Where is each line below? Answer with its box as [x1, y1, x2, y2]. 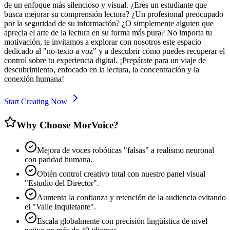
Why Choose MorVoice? [16, 120, 119, 130]
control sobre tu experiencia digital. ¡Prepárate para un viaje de [4, 56, 206, 65]
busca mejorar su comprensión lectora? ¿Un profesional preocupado [4, 10, 223, 19]
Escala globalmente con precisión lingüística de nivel [37, 216, 207, 225]
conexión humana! [4, 74, 64, 84]
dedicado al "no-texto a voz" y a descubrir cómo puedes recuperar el [4, 47, 225, 56]
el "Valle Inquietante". [25, 202, 96, 211]
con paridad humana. [25, 155, 92, 164]
